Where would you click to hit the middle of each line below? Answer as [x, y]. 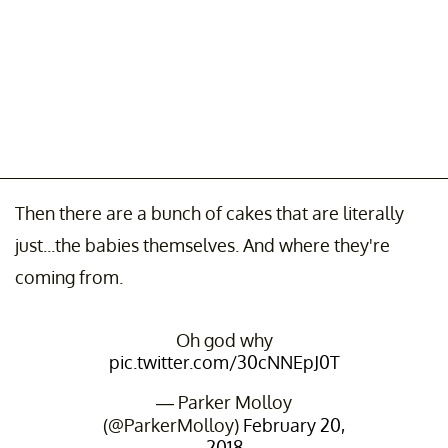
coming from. [69, 276]
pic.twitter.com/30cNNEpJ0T [224, 361]
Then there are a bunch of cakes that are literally [209, 212]
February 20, [294, 424]
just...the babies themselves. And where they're [202, 244]
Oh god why [224, 339]
